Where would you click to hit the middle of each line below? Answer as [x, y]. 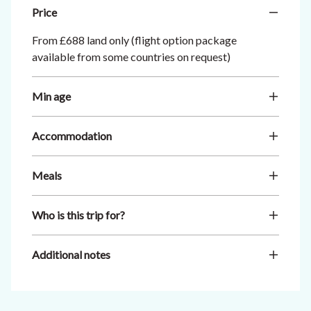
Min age [51, 96]
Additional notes [71, 254]
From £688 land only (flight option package [134, 40]
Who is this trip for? [78, 215]
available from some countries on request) [131, 56]
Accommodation [72, 135]
